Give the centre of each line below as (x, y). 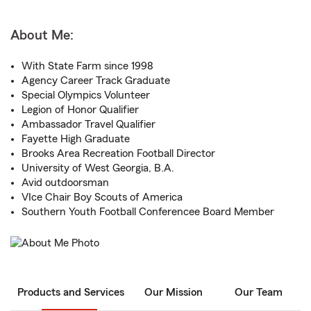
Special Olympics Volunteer (86, 95)
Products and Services (71, 293)
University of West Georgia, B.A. (98, 168)
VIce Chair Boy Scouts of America (102, 197)
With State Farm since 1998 (87, 66)
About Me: (42, 35)
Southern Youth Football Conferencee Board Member (148, 212)
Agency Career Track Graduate (96, 81)
